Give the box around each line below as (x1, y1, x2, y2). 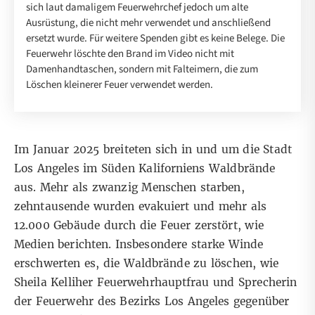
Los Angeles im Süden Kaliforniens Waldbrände (14, 162, 276, 176)
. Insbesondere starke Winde (108, 238, 264, 252)
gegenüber (233, 295, 290, 309)
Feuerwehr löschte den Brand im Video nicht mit (26, 46, 234, 62)
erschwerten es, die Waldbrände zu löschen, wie (14, 257, 278, 271)
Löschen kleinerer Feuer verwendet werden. (26, 77, 213, 93)
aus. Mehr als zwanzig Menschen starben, (14, 181, 245, 195)
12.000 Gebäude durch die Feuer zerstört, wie (14, 219, 264, 233)
